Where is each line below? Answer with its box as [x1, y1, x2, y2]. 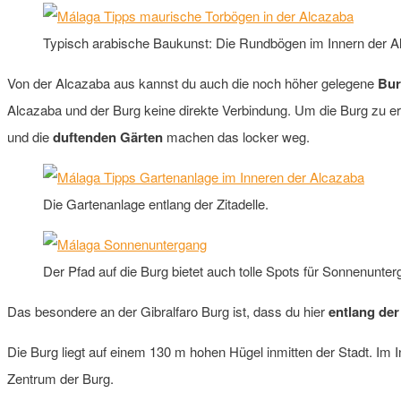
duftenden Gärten [53, 126, 163, 147]
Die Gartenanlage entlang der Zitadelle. [43, 193, 269, 213]
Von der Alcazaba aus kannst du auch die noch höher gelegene [7, 73, 378, 92]
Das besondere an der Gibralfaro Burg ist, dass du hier [7, 301, 328, 320]
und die [7, 126, 53, 146]
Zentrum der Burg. [7, 368, 114, 388]
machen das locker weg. [163, 126, 310, 146]
